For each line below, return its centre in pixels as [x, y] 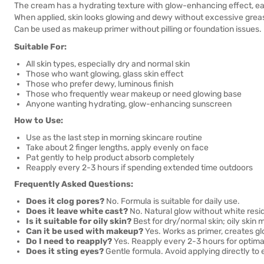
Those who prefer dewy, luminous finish [100, 84]
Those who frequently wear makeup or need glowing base [134, 94]
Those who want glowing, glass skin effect [105, 74]
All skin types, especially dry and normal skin [108, 64]
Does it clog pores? [65, 201]
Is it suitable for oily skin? [79, 221]
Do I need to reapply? [69, 241]
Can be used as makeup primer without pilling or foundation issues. [138, 29]
